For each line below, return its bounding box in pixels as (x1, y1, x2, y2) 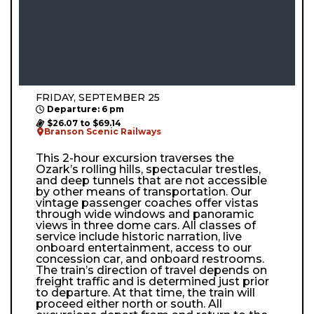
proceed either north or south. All (36, 296, 222, 310)
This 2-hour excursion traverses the (36, 151, 234, 165)
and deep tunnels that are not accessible (36, 173, 267, 187)
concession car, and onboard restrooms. (36, 252, 264, 266)
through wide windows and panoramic (36, 207, 254, 221)
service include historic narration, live (36, 229, 242, 243)
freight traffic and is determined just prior (36, 274, 269, 288)
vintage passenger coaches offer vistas (36, 196, 259, 210)
